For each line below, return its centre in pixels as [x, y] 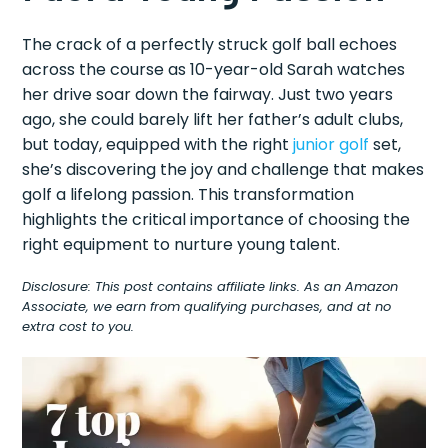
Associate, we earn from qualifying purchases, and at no [207, 306]
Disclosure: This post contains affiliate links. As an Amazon [210, 286]
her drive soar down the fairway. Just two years [208, 94]
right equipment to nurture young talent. [181, 244]
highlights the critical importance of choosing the [216, 219]
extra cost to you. [78, 326]
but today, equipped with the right [158, 144]
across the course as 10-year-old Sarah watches [214, 69]
